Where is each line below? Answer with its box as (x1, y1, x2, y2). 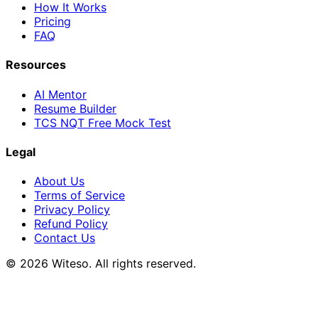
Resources (6, 57, 66, 72)
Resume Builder (34, 101, 116, 116)
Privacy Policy (34, 202, 110, 217)
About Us (34, 174, 84, 189)
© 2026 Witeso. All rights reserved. (6, 256, 196, 271)
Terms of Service (34, 188, 125, 203)
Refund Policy (34, 216, 108, 231)
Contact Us (34, 231, 95, 246)
